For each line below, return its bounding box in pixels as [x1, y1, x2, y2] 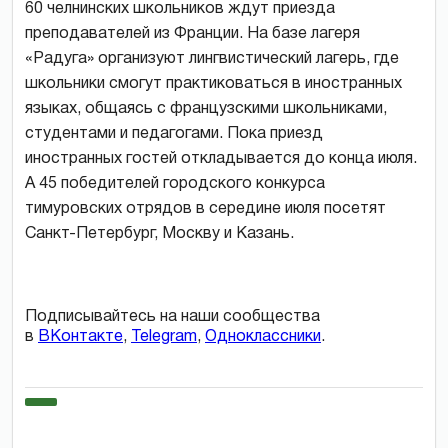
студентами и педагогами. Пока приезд [25, 126, 323, 141]
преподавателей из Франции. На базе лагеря [25, 26, 360, 41]
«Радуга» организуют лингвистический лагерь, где [25, 51, 399, 66]
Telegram [131, 329, 197, 344]
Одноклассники [205, 329, 321, 344]
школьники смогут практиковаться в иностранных [25, 76, 402, 91]
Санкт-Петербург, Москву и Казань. [25, 226, 294, 241]
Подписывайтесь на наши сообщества [25, 309, 320, 324]
